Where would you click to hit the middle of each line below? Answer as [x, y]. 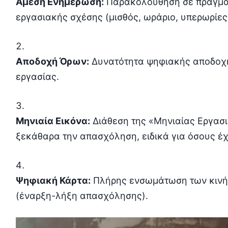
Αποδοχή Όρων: [52, 62]
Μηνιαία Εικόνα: [53, 121]
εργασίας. [37, 77]
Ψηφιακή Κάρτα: [53, 181]
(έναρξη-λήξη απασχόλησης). [82, 196]
